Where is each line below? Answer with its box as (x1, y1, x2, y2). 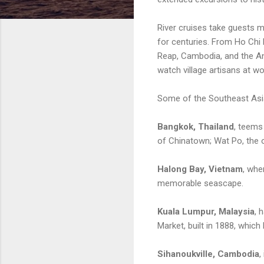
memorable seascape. (157, 177, 243, 189)
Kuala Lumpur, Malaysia (157, 206, 255, 217)
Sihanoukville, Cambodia (157, 248, 259, 259)
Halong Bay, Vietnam (157, 163, 243, 174)
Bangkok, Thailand (157, 121, 234, 132)
